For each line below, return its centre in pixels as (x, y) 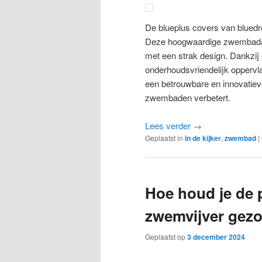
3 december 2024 (216, 237)
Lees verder (169, 126)
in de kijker (203, 138)
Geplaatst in (164, 138)
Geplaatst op (166, 236)
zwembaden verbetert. (188, 97)
